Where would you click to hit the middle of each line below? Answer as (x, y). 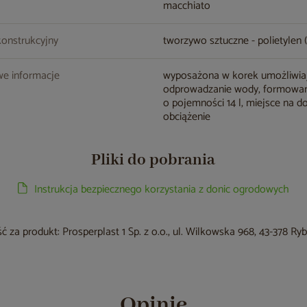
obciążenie (187, 117)
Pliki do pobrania (153, 160)
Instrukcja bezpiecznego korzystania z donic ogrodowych (161, 189)
